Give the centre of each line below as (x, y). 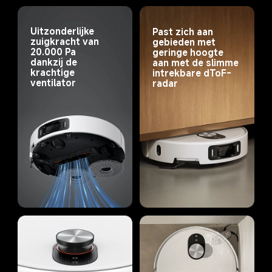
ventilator (53, 83)
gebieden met (185, 42)
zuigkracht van (66, 42)
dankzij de (55, 62)
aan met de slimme (196, 62)
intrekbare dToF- (192, 73)
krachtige (53, 73)
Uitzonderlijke (63, 31)
